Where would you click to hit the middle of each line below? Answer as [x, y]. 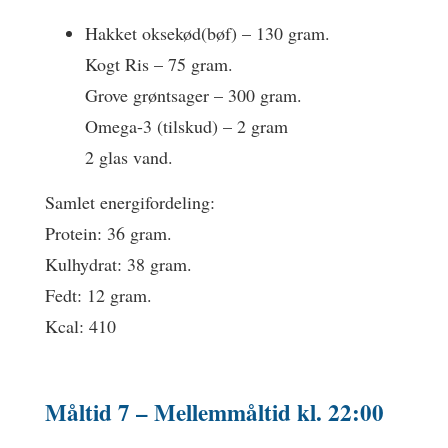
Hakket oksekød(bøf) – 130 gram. [207, 32]
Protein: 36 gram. [108, 232]
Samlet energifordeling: [130, 201]
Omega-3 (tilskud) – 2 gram [186, 125]
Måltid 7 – [99, 411]
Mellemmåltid [222, 411]
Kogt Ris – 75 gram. [159, 63]
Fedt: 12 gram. [98, 294]
